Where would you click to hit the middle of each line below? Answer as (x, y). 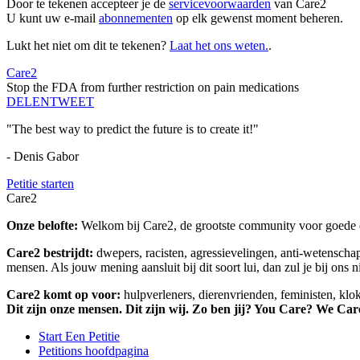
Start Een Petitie (79, 337)
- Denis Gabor (43, 157)
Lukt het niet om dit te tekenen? (88, 46)
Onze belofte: (44, 226)
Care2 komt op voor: (65, 295)
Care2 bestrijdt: (51, 253)
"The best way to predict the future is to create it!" (133, 129)
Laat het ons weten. (219, 46)
